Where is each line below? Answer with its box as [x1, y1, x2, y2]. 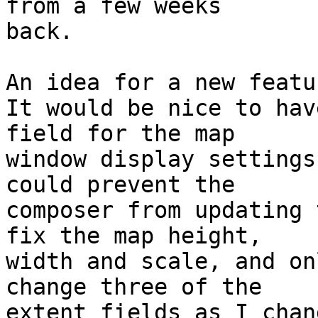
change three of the [6, 274, 262, 300]
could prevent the [6, 172, 235, 198]
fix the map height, [6, 223, 262, 249]
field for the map [6, 121, 235, 147]
